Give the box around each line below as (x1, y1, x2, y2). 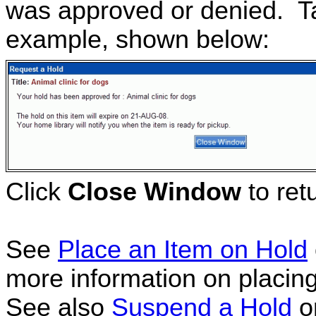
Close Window (68, 178, 241, 207)
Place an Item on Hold (58, 236, 308, 265)
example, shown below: (6, 25, 269, 54)
